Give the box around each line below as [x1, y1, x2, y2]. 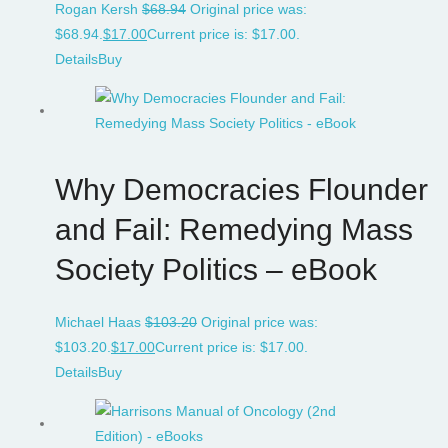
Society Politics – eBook [55, 253, 377, 286]
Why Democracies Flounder [55, 173, 428, 206]
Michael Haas [55, 314, 141, 330]
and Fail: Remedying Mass [55, 213, 413, 246]
